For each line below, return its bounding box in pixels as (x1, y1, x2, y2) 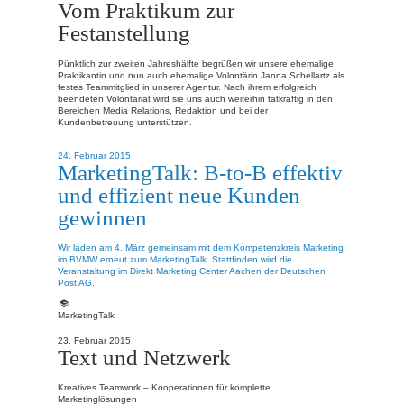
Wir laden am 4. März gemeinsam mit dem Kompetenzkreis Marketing (58, 243, 344, 253)
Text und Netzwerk (58, 344, 231, 370)
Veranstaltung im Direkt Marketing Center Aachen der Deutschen (58, 266, 326, 277)
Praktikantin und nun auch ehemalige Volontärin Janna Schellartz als (58, 69, 344, 80)
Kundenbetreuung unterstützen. (58, 116, 192, 127)
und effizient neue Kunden (58, 181, 300, 207)
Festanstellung (58, 20, 190, 46)
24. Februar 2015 (58, 150, 131, 161)
